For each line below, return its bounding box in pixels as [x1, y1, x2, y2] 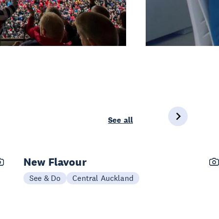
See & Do [29, 173, 61, 183]
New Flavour [23, 154, 87, 169]
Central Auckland [72, 173, 133, 183]
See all [108, 114, 133, 125]
